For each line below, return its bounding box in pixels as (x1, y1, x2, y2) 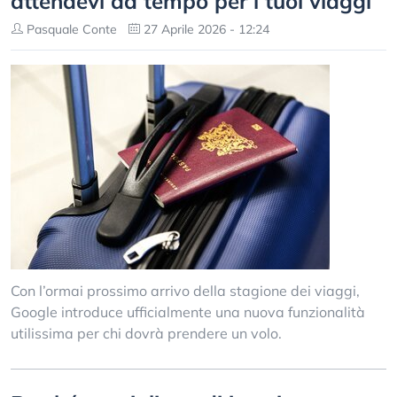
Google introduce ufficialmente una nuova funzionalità (11, 303, 365, 321)
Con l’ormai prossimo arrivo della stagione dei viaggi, (11, 282, 360, 300)
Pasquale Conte (23, 21, 117, 37)
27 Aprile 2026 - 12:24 (140, 21, 269, 37)
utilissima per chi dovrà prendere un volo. (11, 324, 282, 342)
